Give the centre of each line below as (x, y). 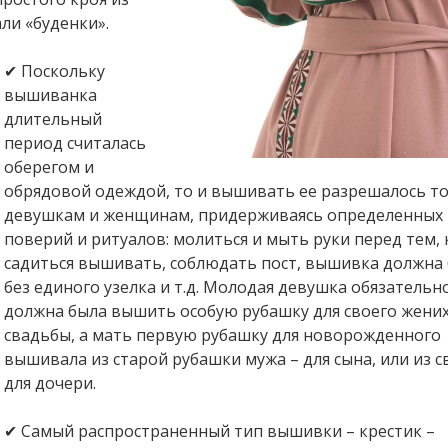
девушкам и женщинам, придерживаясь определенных (223, 215)
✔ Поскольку (54, 71)
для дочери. (50, 383)
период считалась (75, 143)
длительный (53, 119)
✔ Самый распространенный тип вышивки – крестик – (219, 431)
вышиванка (50, 95)
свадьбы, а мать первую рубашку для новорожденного (222, 335)
